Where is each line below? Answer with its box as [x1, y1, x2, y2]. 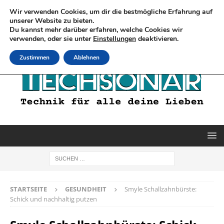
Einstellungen [93, 34, 136, 43]
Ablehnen [73, 53, 99, 61]
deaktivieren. [136, 34, 178, 43]
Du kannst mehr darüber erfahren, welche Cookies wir [9, 25, 182, 34]
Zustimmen [19, 53, 49, 61]
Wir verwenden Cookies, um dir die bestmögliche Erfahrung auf [9, 7, 212, 16]
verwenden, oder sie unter [9, 34, 93, 43]
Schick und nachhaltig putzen [10, 194, 97, 203]
